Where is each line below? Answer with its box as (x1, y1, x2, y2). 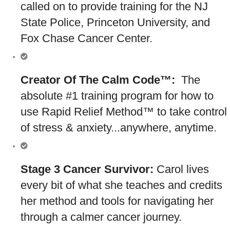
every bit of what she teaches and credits (21, 178, 222, 191)
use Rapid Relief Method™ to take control (21, 105, 227, 118)
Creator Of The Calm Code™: (21, 73, 181, 86)
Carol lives (157, 162, 209, 176)
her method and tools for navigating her (21, 194, 214, 207)
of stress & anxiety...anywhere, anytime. (21, 121, 217, 134)
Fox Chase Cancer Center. (21, 31, 156, 45)
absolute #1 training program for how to (21, 89, 214, 102)
